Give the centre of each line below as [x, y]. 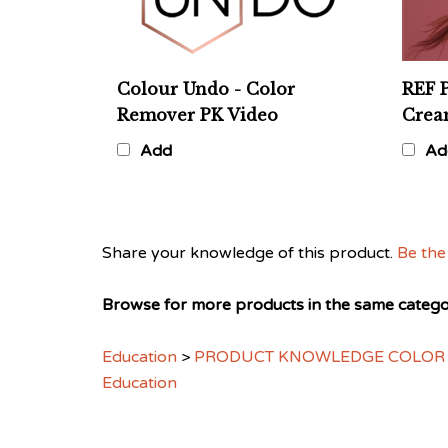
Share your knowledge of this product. [249, 237]
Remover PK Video [197, 99]
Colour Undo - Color [206, 73]
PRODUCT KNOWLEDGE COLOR [319, 341]
